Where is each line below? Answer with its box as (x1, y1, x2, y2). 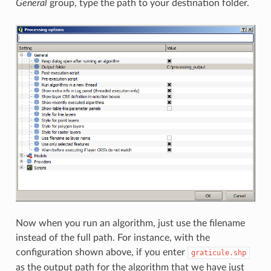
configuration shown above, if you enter (15, 247, 188, 257)
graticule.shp (191, 248, 246, 257)
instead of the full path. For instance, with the (15, 232, 210, 243)
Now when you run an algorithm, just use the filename (15, 218, 245, 228)
